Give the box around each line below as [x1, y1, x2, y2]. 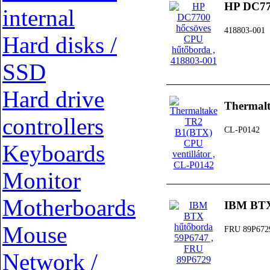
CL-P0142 [224, 125, 260, 135]
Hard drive [2, 86, 104, 112]
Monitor [2, 168, 81, 193]
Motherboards [2, 195, 136, 221]
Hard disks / [2, 32, 117, 58]
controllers [2, 113, 104, 139]
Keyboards [2, 140, 105, 166]
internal [2, 5, 75, 31]
